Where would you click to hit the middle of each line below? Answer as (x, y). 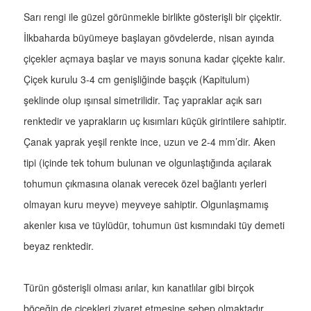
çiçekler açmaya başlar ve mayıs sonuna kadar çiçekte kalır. (154, 59)
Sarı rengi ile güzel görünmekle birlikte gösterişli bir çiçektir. (153, 17)
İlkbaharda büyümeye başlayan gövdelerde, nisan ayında (149, 38)
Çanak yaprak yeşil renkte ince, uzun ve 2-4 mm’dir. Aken (150, 142)
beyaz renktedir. (59, 246)
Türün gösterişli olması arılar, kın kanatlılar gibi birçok (139, 288)
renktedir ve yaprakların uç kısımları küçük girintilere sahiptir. (155, 121)
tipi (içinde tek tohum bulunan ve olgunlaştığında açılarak (148, 163)
